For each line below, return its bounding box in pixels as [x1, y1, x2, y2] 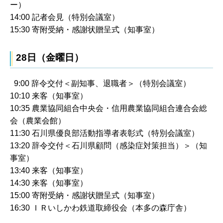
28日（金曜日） [16, 52, 84, 63]
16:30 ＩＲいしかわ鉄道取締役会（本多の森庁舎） [10, 203, 191, 212]
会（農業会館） [10, 116, 66, 125]
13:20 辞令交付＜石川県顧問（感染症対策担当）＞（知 [10, 141, 207, 150]
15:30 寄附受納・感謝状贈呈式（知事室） [10, 25, 159, 34]
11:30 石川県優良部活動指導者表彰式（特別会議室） [10, 128, 199, 137]
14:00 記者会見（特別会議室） [10, 12, 119, 21]
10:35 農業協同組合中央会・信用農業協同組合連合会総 [10, 104, 207, 112]
